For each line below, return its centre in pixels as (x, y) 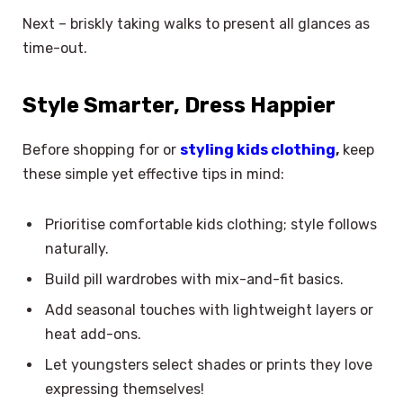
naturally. (77, 248)
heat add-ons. (93, 334)
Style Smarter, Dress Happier (179, 105)
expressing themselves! (125, 389)
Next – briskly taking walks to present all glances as (196, 23)
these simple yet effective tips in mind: (153, 174)
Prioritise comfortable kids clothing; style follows (211, 224)
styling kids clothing (258, 149)
